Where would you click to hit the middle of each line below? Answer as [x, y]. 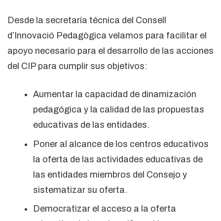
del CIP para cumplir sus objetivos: [77, 66]
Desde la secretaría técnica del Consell [87, 20]
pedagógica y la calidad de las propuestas [119, 110]
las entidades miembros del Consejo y [110, 174]
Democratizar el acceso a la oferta [105, 208]
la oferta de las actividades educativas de [118, 159]
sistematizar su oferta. [80, 190]
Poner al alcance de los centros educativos [121, 144]
